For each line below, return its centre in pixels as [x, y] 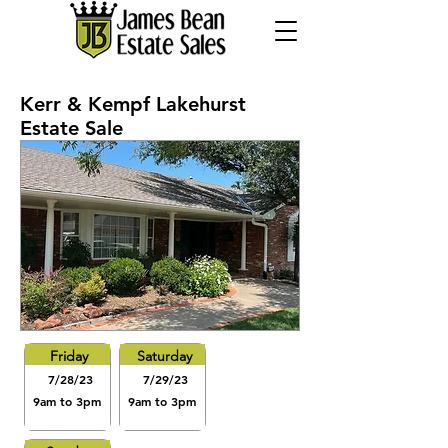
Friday [69, 356]
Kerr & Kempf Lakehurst [133, 104]
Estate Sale [71, 128]
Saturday [164, 356]
